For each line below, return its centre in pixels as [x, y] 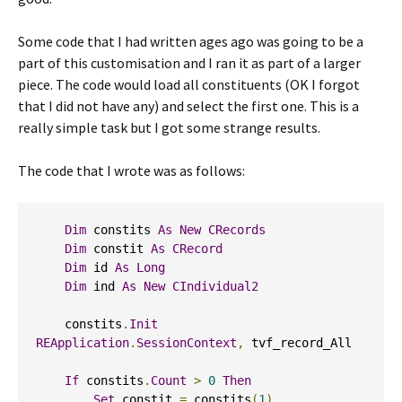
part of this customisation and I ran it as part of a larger [189, 63]
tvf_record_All [298, 343]
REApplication [83, 343]
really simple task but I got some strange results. [169, 127]
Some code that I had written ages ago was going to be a [191, 41]
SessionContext [187, 343]
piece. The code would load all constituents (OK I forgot [189, 84]
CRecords [237, 230]
